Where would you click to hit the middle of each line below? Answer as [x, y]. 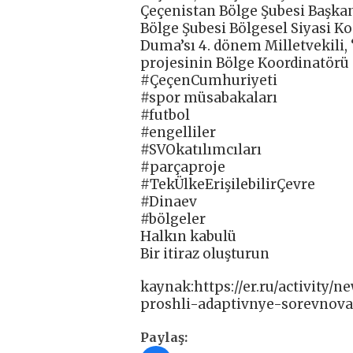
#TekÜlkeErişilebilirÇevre [228, 185]
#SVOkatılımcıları [201, 150]
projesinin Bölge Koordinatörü [245, 63]
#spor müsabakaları [209, 98]
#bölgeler [173, 219]
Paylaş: [164, 338]
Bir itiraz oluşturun [205, 254]
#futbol [165, 115]
